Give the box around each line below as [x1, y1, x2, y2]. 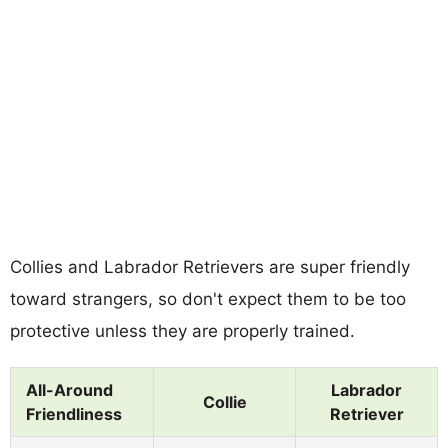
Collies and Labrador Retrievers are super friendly [10, 256, 410, 277]
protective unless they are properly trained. [10, 320, 355, 341]
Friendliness [26, 403, 122, 424]
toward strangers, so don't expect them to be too [10, 288, 406, 309]
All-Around [26, 379, 113, 400]
